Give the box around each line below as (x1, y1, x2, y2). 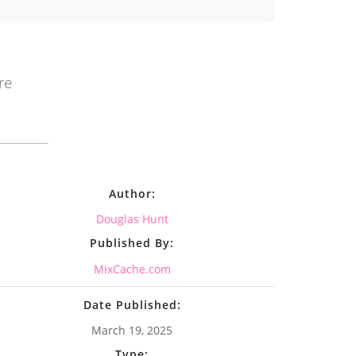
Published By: (90, 235, 174, 251)
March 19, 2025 (91, 323, 172, 339)
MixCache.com (93, 261, 171, 277)
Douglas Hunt (95, 211, 168, 227)
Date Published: (83, 296, 181, 312)
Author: (108, 186, 156, 201)
